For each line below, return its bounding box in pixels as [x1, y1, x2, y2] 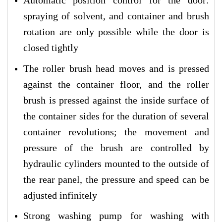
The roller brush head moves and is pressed [23, 62, 209, 74]
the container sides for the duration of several [23, 110, 209, 121]
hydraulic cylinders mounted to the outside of [23, 158, 209, 169]
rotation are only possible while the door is [23, 26, 209, 38]
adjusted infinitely [23, 189, 97, 201]
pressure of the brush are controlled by [23, 142, 209, 153]
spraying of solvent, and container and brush [23, 10, 209, 22]
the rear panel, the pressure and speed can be [23, 173, 209, 185]
